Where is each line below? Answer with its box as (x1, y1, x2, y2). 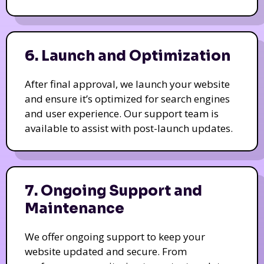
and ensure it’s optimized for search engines (25, 91, 230, 105)
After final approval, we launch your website (25, 77, 230, 91)
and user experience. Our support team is (25, 106, 219, 120)
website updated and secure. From (25, 244, 187, 258)
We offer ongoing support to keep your (25, 229, 205, 243)
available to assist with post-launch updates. (25, 121, 233, 135)
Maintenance (25, 199, 124, 217)
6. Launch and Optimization (25, 47, 230, 65)
